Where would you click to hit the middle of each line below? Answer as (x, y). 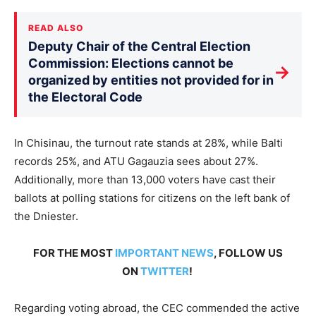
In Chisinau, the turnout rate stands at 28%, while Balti (148, 143)
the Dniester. (46, 216)
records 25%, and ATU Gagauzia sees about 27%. (136, 161)
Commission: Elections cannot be (131, 63)
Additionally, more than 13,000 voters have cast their (145, 180)
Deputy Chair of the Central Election (139, 46)
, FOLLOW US (248, 253)
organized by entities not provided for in (151, 80)
